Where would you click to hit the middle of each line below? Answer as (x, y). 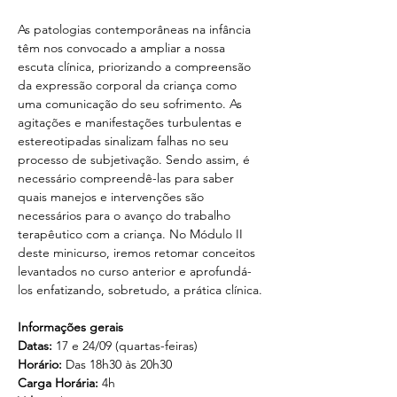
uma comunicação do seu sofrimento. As (132, 104)
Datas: (37, 346)
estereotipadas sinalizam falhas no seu (125, 141)
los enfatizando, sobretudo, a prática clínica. (140, 290)
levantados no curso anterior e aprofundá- (135, 271)
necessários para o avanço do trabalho (126, 215)
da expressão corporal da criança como (129, 85)
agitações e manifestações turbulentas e (132, 122)
